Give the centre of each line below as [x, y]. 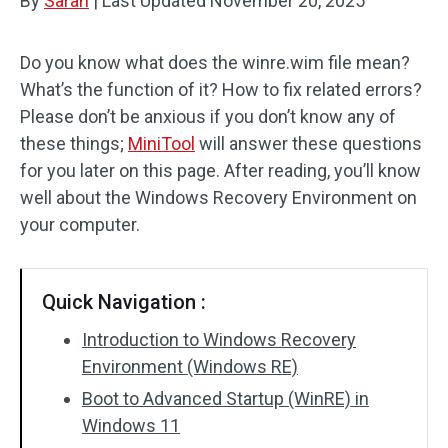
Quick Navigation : [124, 302]
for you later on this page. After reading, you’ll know [220, 170]
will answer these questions [308, 143]
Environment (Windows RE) [190, 366]
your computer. [80, 224]
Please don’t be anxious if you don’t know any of [208, 116]
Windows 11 [131, 425]
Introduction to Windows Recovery [219, 339]
